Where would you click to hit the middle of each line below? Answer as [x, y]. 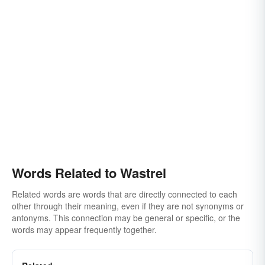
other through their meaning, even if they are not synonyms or [128, 206]
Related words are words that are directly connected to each [125, 194]
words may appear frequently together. [84, 230]
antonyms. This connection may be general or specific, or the [126, 218]
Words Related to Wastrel [89, 173]
